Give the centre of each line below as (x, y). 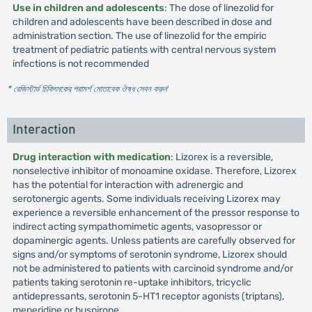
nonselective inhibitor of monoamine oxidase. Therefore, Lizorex (154, 171)
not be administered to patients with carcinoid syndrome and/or (153, 268)
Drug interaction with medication (91, 157)
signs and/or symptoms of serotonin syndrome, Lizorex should (149, 255)
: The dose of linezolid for (219, 8)
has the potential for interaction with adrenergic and (127, 185)
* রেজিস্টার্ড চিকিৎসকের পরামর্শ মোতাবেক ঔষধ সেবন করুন (87, 89)
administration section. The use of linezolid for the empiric (139, 36)
